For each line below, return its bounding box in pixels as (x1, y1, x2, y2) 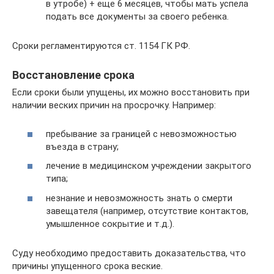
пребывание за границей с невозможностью (46, 128, 237, 139)
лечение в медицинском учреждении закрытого (46, 160, 251, 171)
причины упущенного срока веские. (12, 260, 163, 272)
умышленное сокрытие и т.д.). (46, 218, 174, 229)
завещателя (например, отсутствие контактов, (46, 205, 248, 217)
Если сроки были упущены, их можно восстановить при (12, 87, 250, 98)
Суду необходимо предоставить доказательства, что (12, 247, 246, 259)
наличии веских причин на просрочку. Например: (12, 100, 216, 111)
